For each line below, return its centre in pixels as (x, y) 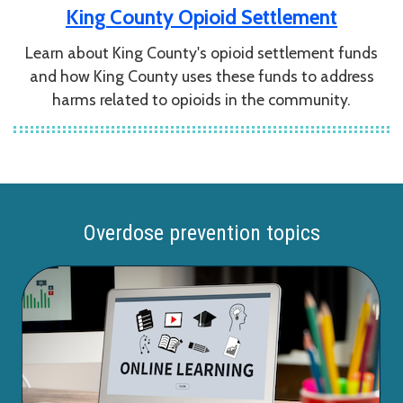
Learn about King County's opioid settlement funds (201, 53)
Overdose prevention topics (201, 233)
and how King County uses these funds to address (201, 76)
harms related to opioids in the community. (201, 100)
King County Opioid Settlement (201, 18)
